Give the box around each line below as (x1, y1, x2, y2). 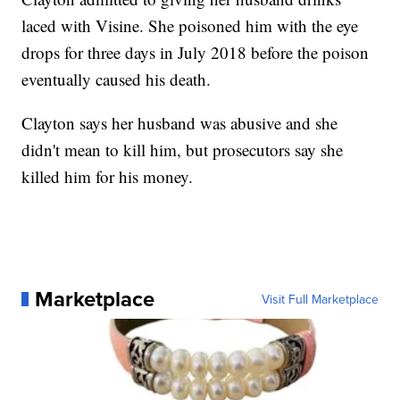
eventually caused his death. (21, 68, 212, 91)
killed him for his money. (21, 165, 194, 188)
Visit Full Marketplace (261, 290, 379, 309)
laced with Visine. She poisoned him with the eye (21, 14, 359, 37)
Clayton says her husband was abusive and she (21, 112, 338, 135)
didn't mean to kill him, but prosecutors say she (21, 138, 344, 162)
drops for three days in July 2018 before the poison (21, 41, 370, 64)
